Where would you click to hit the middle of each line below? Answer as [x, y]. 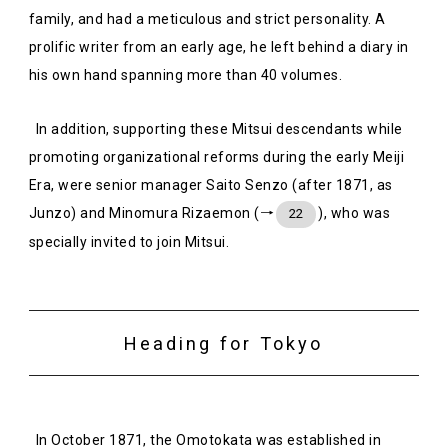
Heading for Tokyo [224, 344]
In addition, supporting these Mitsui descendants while [219, 128]
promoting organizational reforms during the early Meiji [216, 156]
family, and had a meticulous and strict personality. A [207, 18]
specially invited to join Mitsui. [129, 241]
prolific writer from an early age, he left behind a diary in [218, 46]
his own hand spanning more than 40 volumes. [185, 74]
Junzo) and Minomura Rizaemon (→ [151, 212]
